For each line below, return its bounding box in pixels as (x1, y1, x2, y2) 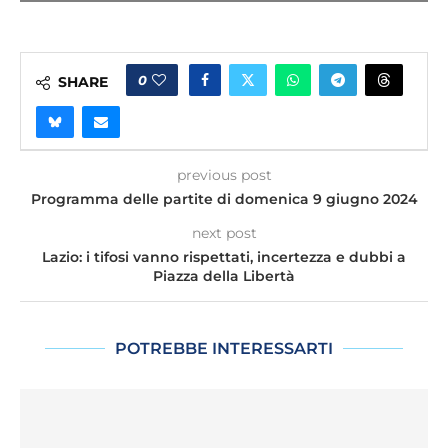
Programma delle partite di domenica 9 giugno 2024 (30, 190, 418, 209)
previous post (176, 166, 272, 185)
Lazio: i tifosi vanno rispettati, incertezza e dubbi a (42, 248, 406, 267)
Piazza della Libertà (153, 267, 295, 286)
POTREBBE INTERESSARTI (115, 339, 333, 359)
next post (191, 224, 257, 243)
